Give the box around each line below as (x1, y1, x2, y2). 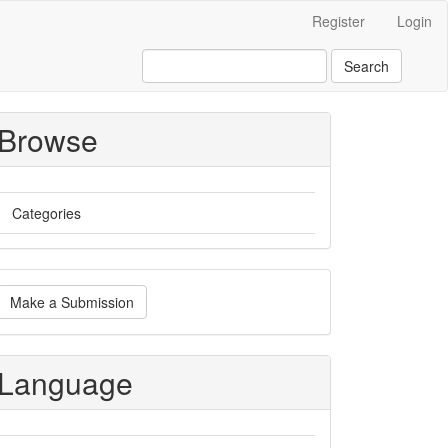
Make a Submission (10, 292, 134, 312)
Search (344, 56, 389, 76)
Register (312, 11, 365, 31)
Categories (12, 203, 81, 223)
